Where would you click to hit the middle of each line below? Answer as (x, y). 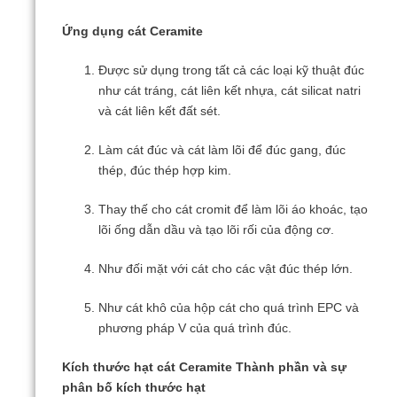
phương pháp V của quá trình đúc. (195, 329)
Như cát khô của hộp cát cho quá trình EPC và (229, 308)
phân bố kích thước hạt (134, 387)
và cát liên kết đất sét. (160, 112)
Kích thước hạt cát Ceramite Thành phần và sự (204, 367)
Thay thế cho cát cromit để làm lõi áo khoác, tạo (234, 210)
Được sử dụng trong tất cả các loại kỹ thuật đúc (232, 71)
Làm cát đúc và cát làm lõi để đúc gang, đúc (222, 151)
